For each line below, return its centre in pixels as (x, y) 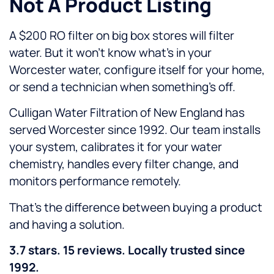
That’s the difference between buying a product (136, 207)
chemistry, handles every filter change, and (124, 164)
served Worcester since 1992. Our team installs (135, 130)
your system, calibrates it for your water (116, 147)
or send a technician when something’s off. (122, 87)
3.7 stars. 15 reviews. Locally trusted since (127, 250)
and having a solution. (67, 224)
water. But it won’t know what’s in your (110, 52)
